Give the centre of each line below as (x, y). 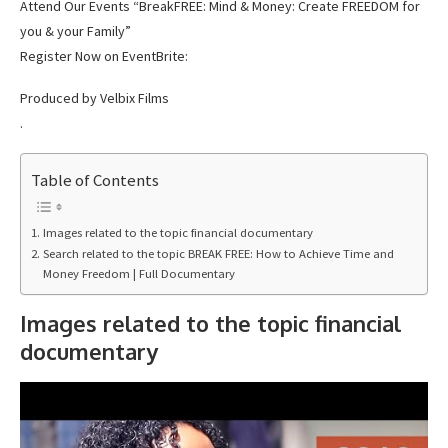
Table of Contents (95, 179)
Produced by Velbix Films (94, 98)
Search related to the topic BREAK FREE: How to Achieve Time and (218, 254)
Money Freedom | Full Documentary (138, 274)
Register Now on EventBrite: (104, 56)
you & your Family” (75, 31)
